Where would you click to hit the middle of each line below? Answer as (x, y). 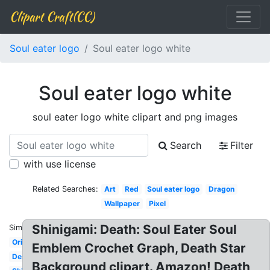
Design (24, 256)
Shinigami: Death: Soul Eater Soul (135, 229)
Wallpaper (122, 203)
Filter (242, 145)
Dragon (221, 189)
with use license (60, 164)
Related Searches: (66, 189)
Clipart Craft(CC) (52, 17)
